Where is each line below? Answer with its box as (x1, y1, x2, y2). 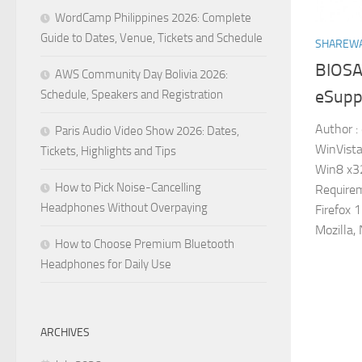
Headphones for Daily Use (40, 257, 171, 271)
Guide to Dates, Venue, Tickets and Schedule (40, 31, 263, 45)
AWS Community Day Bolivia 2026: (55, 67, 228, 82)
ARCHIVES (40, 326, 90, 339)
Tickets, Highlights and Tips (40, 144, 176, 158)
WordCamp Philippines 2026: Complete (55, 11, 251, 25)
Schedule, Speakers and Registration (40, 87, 223, 102)
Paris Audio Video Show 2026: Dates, (55, 124, 239, 138)
